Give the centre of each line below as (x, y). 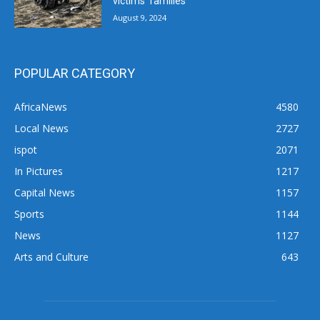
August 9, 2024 (140, 17)
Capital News (45, 193)
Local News (41, 129)
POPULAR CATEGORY (75, 74)
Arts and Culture (51, 257)
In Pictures (39, 171)
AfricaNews (41, 107)
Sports (29, 214)
